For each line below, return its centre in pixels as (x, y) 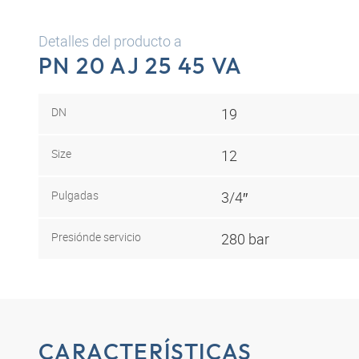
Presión (70, 236)
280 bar (245, 238)
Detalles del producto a (110, 41)
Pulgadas (75, 195)
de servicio (115, 236)
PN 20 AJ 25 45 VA (141, 65)
